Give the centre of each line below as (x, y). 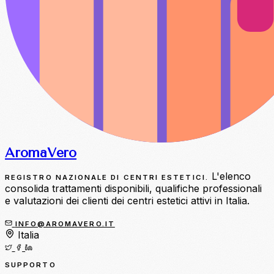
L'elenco (229, 176)
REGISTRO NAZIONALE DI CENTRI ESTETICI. (107, 178)
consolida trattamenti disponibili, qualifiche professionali (133, 189)
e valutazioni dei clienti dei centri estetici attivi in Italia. (127, 201)
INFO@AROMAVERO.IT (65, 224)
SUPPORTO (31, 265)
